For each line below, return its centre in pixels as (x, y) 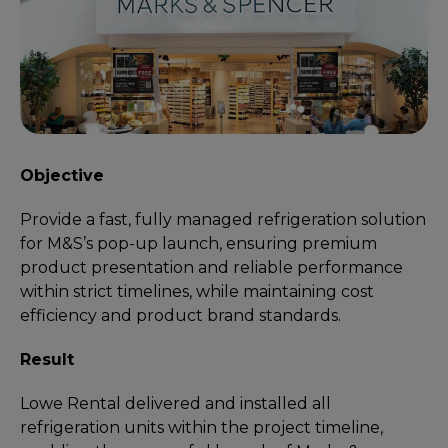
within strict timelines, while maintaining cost (197, 292)
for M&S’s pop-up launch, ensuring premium (198, 244)
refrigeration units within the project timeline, (201, 428)
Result (47, 360)
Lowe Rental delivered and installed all (175, 404)
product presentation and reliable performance (211, 268)
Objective (62, 176)
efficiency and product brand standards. (180, 316)
